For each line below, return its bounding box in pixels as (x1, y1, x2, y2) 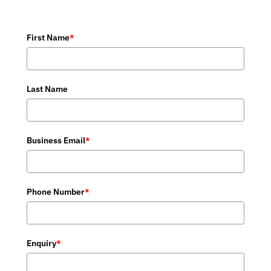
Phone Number (27, 186, 85, 197)
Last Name (27, 83, 68, 94)
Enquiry (27, 238, 56, 249)
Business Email (27, 135, 85, 146)
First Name (27, 32, 70, 43)
